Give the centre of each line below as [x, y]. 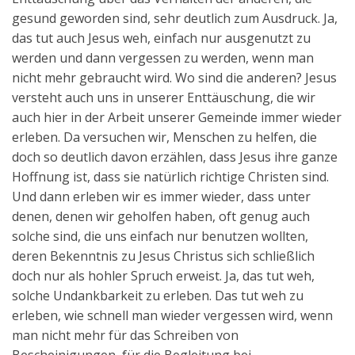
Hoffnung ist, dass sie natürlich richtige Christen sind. [170, 177]
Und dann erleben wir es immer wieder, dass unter [161, 197]
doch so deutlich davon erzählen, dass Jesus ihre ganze [175, 157]
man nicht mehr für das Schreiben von [125, 336]
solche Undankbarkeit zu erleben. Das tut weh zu [158, 296]
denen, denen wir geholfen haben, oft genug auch [161, 217]
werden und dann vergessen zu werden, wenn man [163, 58]
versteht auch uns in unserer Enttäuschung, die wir [164, 98]
